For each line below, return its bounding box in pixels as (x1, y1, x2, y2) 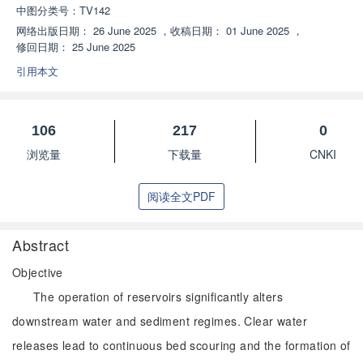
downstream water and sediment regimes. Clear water (12, 313, 308, 329)
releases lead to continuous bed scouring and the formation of (12, 337, 351, 353)
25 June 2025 (72, 39, 135, 54)
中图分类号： (16, 2, 79, 18)
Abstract (12, 234, 70, 255)
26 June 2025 (93, 23, 156, 38)
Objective (12, 264, 63, 280)
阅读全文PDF (147, 188, 216, 204)
